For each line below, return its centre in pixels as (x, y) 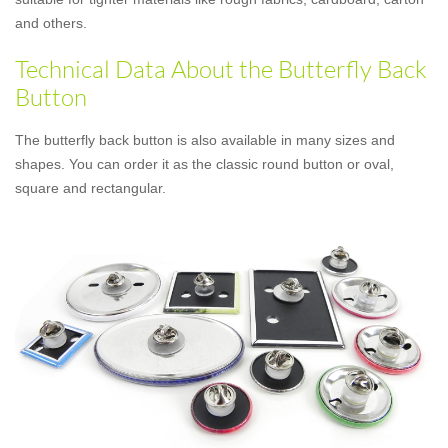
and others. (51, 23)
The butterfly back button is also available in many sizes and (205, 140)
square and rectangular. (90, 188)
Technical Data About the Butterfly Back (221, 69)
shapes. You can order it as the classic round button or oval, (204, 164)
